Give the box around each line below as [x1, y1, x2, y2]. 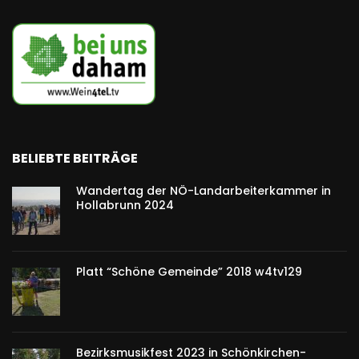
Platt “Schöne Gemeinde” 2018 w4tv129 [76, 263, 302, 280]
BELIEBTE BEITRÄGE [12, 148, 138, 167]
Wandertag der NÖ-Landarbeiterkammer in [76, 182, 331, 199]
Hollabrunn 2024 [76, 196, 174, 213]
